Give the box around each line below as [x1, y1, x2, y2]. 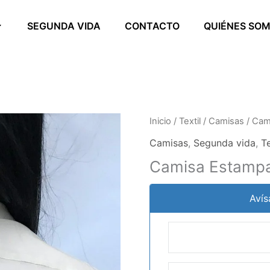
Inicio [149, 116, 171, 127]
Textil [179, 116, 201, 127]
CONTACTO [124, 20, 180, 32]
